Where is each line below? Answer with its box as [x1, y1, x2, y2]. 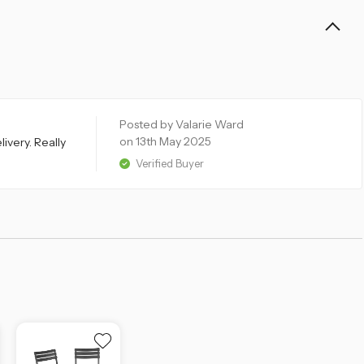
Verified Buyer [132, 157, 204, 171]
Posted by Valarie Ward [119, 117, 244, 132]
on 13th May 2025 [119, 134, 211, 149]
